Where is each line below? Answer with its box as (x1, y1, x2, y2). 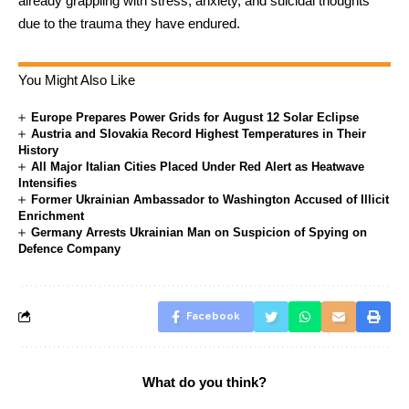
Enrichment (18, 208, 84, 223)
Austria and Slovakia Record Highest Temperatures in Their (31, 126, 367, 141)
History (18, 142, 58, 157)
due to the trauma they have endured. (18, 15, 240, 31)
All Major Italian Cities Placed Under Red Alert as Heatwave (31, 159, 365, 173)
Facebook (186, 309, 240, 322)
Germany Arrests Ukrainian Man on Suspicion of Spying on (31, 225, 368, 239)
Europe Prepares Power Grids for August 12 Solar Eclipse (31, 110, 360, 124)
